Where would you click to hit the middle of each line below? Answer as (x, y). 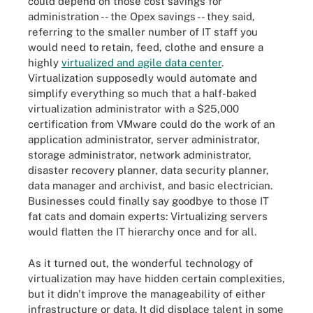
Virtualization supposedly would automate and (143, 78)
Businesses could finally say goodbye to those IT (148, 201)
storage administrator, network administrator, (140, 155)
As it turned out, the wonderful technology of (140, 263)
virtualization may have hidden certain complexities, (156, 278)
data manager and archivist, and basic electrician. (150, 185)
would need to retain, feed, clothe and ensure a (146, 47)
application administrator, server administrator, (144, 139)
